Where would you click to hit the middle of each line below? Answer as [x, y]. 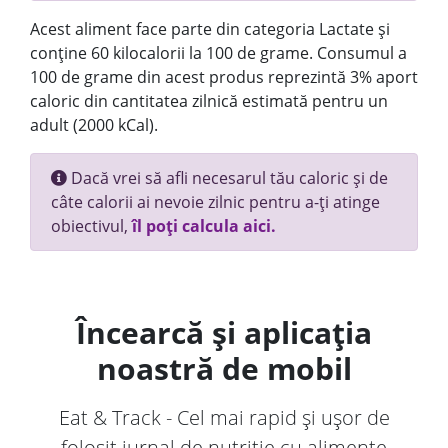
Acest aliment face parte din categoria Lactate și [210, 29]
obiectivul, [91, 226]
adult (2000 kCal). [94, 125]
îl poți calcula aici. [204, 226]
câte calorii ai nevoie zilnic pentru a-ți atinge [215, 202]
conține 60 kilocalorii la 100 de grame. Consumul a [218, 53]
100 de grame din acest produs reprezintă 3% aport [224, 77]
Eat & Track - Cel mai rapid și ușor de [224, 417]
